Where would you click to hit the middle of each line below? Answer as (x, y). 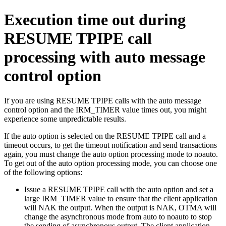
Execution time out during (95, 20)
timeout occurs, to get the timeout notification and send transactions (110, 145)
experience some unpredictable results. (65, 119)
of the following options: (43, 172)
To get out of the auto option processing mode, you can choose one (110, 163)
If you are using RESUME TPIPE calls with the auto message (103, 100)
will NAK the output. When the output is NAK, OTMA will (120, 207)
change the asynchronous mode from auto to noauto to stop (118, 216)
